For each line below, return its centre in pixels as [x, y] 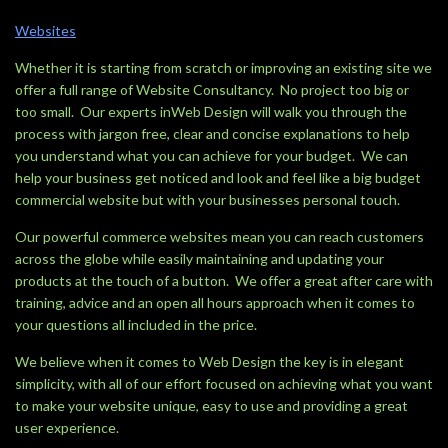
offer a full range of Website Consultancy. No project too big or [212, 89]
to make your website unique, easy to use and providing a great [211, 405]
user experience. [67, 427]
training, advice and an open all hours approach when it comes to [215, 302]
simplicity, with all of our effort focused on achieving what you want [224, 383]
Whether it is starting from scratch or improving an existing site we [223, 67]
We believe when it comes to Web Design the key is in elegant [209, 361]
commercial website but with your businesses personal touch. [207, 199]
